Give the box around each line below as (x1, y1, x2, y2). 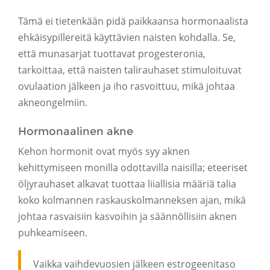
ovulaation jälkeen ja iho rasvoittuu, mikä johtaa (18, 80, 235, 93)
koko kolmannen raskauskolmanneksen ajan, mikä (18, 193, 246, 207)
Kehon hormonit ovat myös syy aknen (18, 145, 190, 159)
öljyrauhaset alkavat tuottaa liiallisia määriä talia (18, 177, 236, 191)
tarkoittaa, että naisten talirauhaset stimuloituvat (18, 63, 242, 77)
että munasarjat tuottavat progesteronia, (18, 47, 206, 61)
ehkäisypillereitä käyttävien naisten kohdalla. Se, (18, 31, 236, 45)
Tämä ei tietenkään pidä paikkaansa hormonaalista (18, 14, 248, 28)
